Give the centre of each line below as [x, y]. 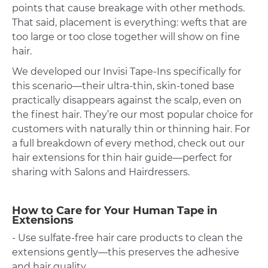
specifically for [206, 71]
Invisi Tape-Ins [137, 71]
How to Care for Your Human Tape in [115, 210]
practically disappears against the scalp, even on [127, 100]
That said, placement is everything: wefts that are [130, 22]
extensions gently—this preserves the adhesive [126, 252]
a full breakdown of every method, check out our [128, 143]
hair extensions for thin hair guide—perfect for [122, 157]
